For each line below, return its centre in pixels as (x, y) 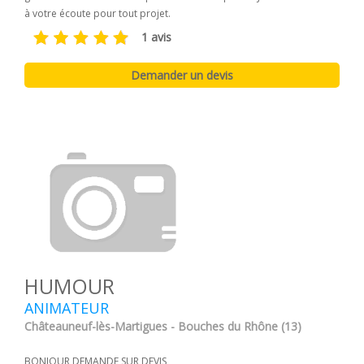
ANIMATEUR (67, 308)
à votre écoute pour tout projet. (97, 14)
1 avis (158, 37)
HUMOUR (69, 286)
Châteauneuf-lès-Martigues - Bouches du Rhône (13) (163, 327)
